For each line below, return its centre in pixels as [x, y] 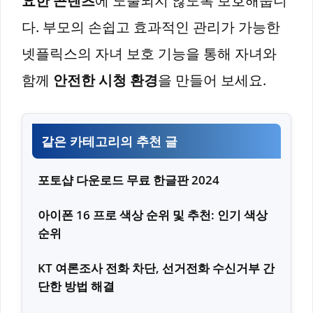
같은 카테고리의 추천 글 [109, 141]
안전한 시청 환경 [105, 80]
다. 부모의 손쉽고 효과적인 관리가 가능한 [151, 27]
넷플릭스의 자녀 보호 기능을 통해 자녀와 [149, 53]
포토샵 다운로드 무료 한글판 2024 [129, 180]
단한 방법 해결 [76, 286]
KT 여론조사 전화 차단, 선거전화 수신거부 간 [156, 268]
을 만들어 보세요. [212, 80]
